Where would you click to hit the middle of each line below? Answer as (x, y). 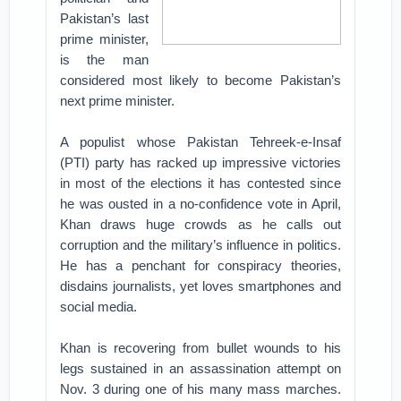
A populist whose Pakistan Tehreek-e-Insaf (200, 142)
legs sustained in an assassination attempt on (200, 368)
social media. (99, 307)
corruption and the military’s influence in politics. (200, 245)
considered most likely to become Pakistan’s (200, 80)
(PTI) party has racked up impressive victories (200, 162)
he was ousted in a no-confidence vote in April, (200, 204)
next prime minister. (118, 101)
